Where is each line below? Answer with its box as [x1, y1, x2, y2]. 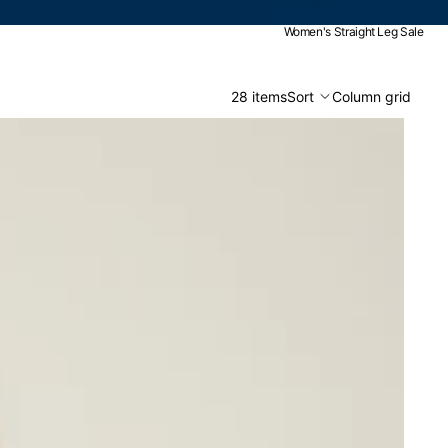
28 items [230, 87, 287, 105]
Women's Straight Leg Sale [283, 24, 424, 40]
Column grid [332, 87, 411, 105]
